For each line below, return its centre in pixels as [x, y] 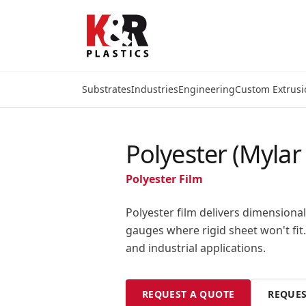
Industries [155, 89]
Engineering [207, 89]
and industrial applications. [196, 248]
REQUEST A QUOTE [189, 294]
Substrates [107, 89]
